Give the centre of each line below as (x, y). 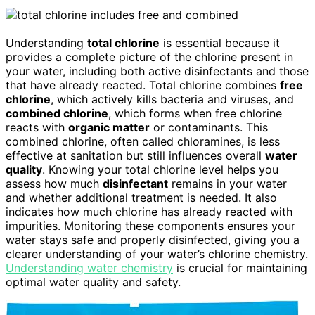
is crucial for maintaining (240, 268)
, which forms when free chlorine (195, 114)
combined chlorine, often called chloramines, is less (143, 142)
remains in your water (227, 184)
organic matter (109, 128)
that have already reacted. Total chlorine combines (143, 85)
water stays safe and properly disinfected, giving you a (153, 240)
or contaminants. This (209, 128)
